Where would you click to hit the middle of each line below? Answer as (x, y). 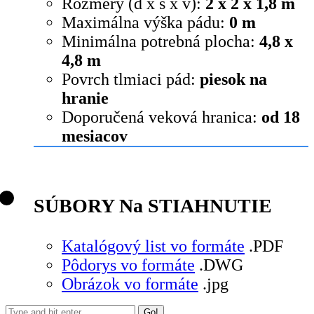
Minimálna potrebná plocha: (158, 42)
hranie (85, 98)
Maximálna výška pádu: (145, 23)
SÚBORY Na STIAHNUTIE (153, 206)
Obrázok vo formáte (130, 284)
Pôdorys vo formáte (128, 265)
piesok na (231, 80)
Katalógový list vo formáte (153, 246)
